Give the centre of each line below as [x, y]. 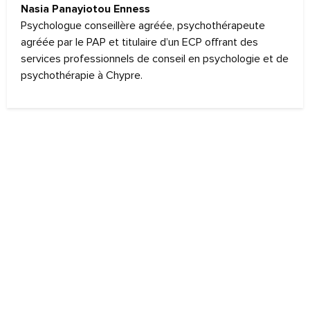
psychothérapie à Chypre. [82, 76]
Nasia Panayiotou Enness [85, 9]
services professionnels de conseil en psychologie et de [155, 59]
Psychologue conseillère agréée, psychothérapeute [143, 26]
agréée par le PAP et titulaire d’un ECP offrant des [139, 43]
